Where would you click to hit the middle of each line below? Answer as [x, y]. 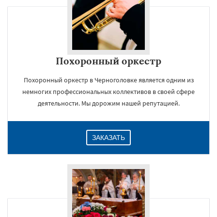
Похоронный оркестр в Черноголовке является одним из [108, 80]
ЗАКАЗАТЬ [108, 138]
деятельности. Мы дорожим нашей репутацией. [108, 103]
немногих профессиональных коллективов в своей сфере [108, 92]
